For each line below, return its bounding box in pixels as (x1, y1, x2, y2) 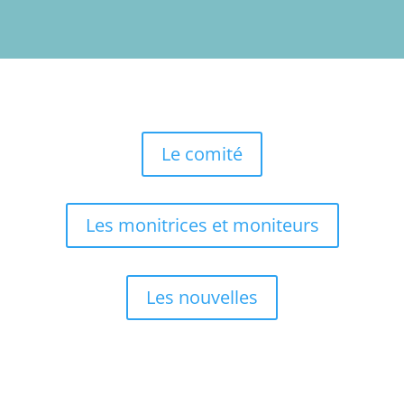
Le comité (161, 141, 243, 166)
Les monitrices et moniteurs (85, 213, 319, 238)
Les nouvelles (146, 284, 258, 309)
